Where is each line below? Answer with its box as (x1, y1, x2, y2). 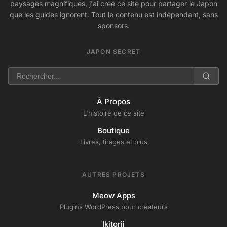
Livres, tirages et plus (80, 138, 147, 146)
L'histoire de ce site (83, 109, 144, 117)
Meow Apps (92, 191, 135, 200)
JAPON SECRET (86, 48, 141, 55)
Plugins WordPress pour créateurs (59, 203, 168, 211)
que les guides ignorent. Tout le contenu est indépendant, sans (9, 10, 218, 19)
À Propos (97, 97, 130, 106)
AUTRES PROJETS (82, 171, 145, 178)
